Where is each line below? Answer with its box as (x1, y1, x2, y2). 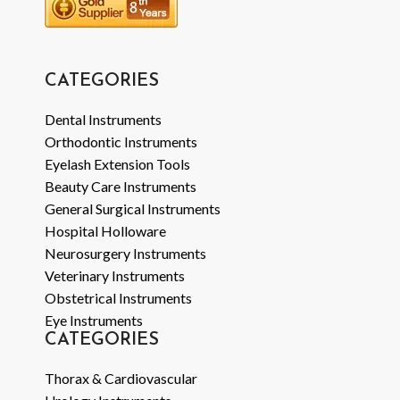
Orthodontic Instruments (45, 133, 197, 151)
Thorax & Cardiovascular (45, 370, 197, 387)
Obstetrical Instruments (45, 289, 192, 307)
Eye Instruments (45, 312, 143, 329)
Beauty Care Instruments (45, 178, 196, 196)
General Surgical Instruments (45, 200, 221, 218)
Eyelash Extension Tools (45, 155, 190, 173)
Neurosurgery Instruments (45, 245, 206, 262)
